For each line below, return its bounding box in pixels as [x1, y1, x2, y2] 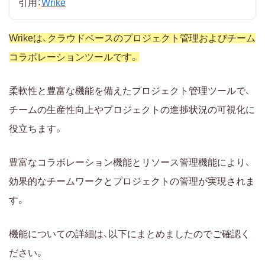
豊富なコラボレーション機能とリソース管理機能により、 [9, 157, 250, 167]
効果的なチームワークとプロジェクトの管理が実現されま [9, 176, 255, 186]
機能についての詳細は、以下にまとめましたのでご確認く [9, 228, 250, 239]
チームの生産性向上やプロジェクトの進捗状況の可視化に [9, 104, 255, 115]
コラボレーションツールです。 [9, 51, 139, 62]
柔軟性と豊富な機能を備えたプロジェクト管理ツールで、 [9, 85, 250, 96]
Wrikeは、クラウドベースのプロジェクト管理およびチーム [9, 33, 256, 43]
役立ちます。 [9, 123, 63, 134]
